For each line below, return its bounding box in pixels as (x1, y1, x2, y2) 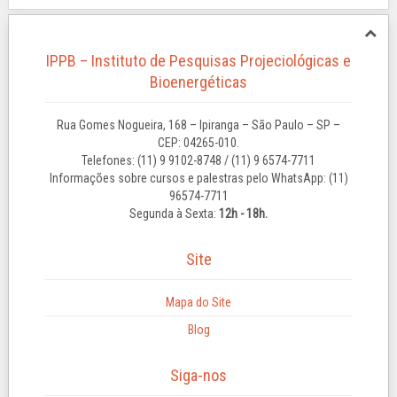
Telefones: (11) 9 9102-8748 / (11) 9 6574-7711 (82, 153, 315, 167)
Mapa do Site (166, 295, 231, 309)
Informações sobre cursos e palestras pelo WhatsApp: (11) (49, 171, 348, 185)
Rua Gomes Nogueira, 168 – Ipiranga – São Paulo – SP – (57, 118, 340, 132)
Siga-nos (170, 366, 227, 385)
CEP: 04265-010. (158, 136, 239, 150)
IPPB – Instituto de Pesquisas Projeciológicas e (46, 51, 351, 70)
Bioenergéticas (150, 73, 247, 91)
